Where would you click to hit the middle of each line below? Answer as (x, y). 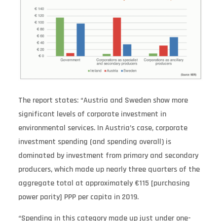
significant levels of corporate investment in (92, 114)
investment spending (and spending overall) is (94, 142)
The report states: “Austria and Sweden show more (103, 101)
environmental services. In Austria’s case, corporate (103, 128)
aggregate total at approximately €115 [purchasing (104, 184)
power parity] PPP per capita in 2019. (78, 197)
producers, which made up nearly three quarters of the (109, 170)
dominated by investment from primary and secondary (108, 156)
